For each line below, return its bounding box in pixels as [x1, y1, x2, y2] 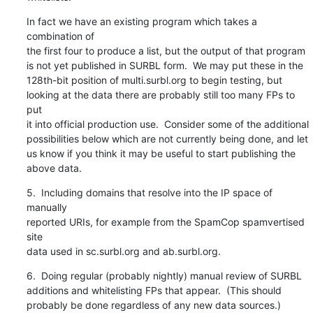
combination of [26, 29, 94, 42]
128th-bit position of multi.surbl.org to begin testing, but [26, 73, 282, 86]
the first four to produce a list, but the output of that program [26, 44, 305, 57]
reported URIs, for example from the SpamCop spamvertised [26, 215, 305, 228]
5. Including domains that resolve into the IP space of [26, 186, 272, 198]
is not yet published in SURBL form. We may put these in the [26, 59, 303, 71]
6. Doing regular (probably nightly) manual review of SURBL [26, 269, 302, 282]
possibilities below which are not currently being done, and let [26, 132, 308, 145]
